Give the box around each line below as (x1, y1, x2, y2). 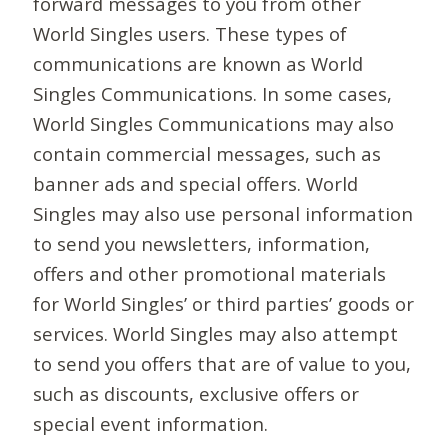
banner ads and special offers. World (33, 171, 359, 197)
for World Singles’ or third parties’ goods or (33, 291, 415, 317)
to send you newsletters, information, (33, 231, 371, 257)
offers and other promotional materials (33, 261, 387, 287)
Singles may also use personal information (33, 201, 414, 227)
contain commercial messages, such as (33, 141, 382, 167)
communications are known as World (33, 51, 364, 77)
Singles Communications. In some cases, (33, 81, 393, 107)
